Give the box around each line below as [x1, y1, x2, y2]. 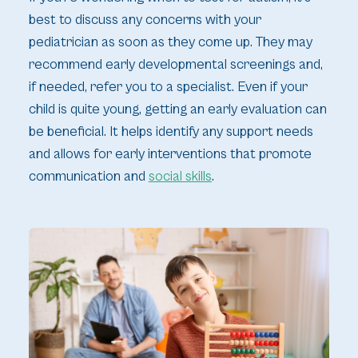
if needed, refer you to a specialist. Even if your [28, 79, 308, 96]
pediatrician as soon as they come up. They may [28, 34, 312, 51]
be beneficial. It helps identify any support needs [28, 124, 313, 141]
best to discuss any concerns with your [28, 12, 261, 29]
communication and [28, 169, 149, 185]
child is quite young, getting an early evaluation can [28, 101, 327, 118]
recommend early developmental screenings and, [28, 57, 323, 74]
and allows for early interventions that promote [28, 146, 312, 163]
